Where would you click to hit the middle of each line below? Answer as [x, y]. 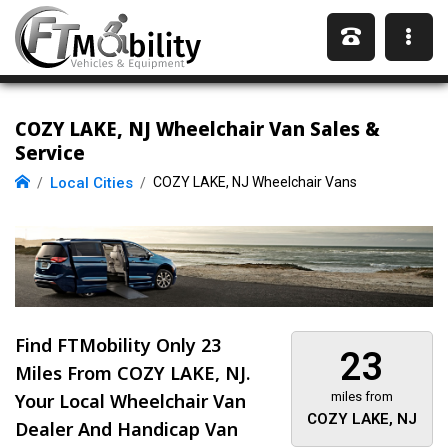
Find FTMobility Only [108, 345]
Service [50, 152]
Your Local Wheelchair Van [130, 401]
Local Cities [91, 183]
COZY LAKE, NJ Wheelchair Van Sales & [197, 128]
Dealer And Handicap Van [126, 429]
